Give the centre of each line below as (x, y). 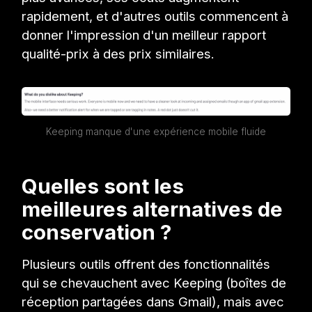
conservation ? (97, 232)
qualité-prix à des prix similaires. (118, 54)
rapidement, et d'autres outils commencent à (155, 16)
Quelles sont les (103, 186)
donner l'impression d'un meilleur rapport (144, 35)
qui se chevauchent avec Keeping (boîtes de (154, 283)
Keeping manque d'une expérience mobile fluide (156, 132)
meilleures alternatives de (153, 209)
